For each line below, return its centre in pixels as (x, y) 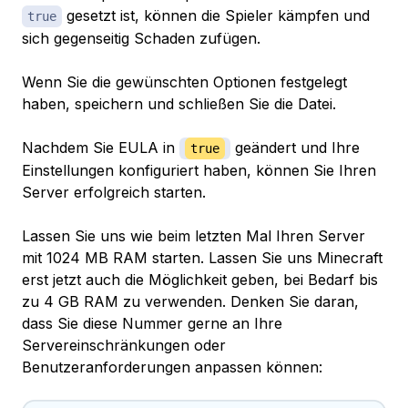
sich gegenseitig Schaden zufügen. (141, 39)
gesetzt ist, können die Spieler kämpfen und (216, 16)
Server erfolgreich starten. (114, 193)
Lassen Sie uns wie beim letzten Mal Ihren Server (194, 236)
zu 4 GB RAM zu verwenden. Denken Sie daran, (190, 302)
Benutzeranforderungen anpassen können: (172, 367)
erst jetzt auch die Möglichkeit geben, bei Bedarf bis (200, 280)
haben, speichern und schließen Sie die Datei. (179, 104)
